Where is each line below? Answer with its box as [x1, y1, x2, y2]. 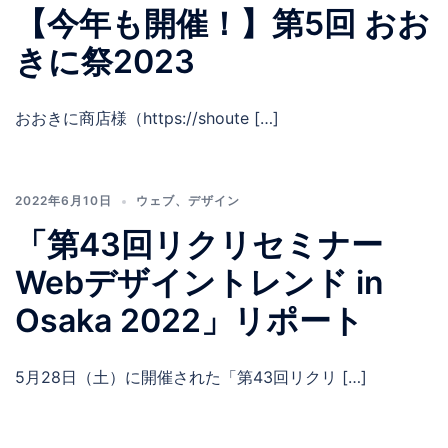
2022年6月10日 [15, 193, 112, 209]
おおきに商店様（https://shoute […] [15, 108, 279, 129]
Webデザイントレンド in [15, 263, 384, 303]
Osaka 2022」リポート [15, 301, 364, 341]
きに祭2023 [15, 42, 195, 82]
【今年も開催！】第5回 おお [15, 4, 430, 44]
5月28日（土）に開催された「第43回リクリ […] [15, 367, 367, 388]
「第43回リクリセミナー [15, 225, 415, 265]
